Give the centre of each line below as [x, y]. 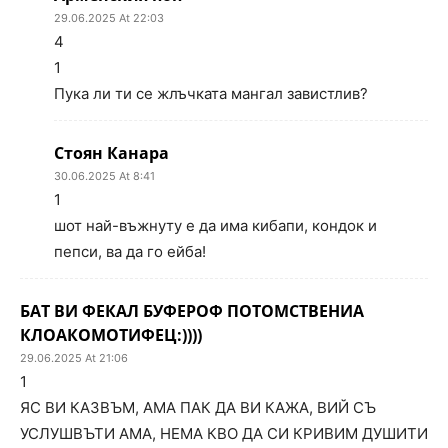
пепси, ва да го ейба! [130, 251]
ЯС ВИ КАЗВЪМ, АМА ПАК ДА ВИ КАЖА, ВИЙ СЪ [198, 407]
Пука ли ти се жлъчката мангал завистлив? [211, 93]
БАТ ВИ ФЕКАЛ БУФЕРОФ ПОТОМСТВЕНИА [192, 311]
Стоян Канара [111, 153]
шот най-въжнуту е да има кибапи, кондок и [215, 225]
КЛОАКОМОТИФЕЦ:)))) [111, 335]
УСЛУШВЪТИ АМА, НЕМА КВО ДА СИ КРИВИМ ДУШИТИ [224, 433]
